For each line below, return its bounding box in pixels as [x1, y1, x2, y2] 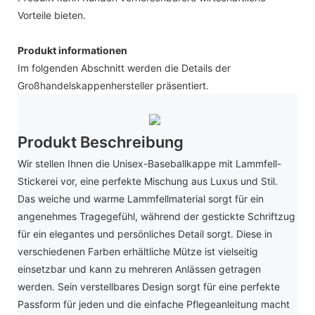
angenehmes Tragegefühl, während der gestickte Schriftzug [18, 210, 295, 223]
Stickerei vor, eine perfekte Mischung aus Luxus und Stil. [18, 175, 278, 188]
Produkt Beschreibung [18, 132, 184, 151]
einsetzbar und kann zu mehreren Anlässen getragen [18, 263, 261, 276]
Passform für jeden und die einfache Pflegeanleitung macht [18, 298, 290, 311]
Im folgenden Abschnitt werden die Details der [18, 61, 231, 74]
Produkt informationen [18, 44, 127, 56]
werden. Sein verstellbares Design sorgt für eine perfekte [18, 281, 280, 293]
